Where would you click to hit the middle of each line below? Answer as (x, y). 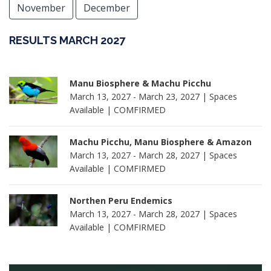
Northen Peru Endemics (121, 201)
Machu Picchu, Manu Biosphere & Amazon (161, 142)
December (107, 8)
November (41, 8)
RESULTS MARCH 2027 (67, 40)
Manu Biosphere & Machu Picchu (140, 83)
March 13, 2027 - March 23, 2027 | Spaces (153, 96)
